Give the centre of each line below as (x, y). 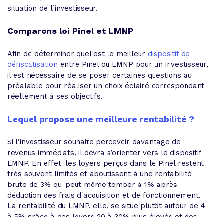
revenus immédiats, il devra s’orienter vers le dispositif (104, 152)
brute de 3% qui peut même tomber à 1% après (92, 184)
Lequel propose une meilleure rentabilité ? (101, 119)
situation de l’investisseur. (53, 8)
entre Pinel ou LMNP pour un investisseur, (133, 64)
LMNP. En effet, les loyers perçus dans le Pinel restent (106, 163)
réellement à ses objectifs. (55, 96)
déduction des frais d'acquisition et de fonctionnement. (104, 195)
